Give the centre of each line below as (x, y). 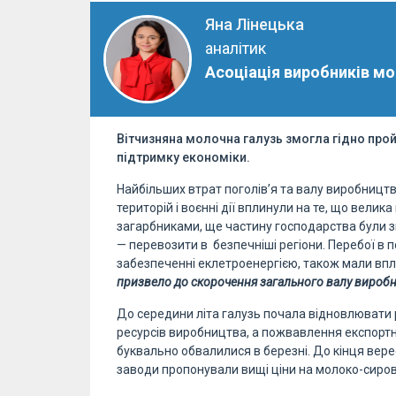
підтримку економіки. (186, 157)
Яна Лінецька (255, 24)
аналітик (236, 48)
